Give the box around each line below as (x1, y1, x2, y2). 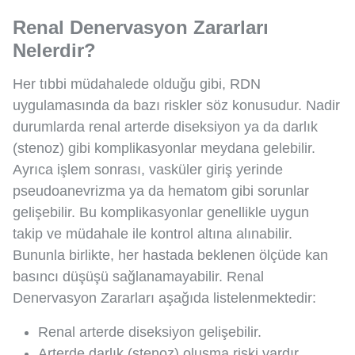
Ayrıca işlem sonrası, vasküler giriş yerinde (13, 162, 283, 178)
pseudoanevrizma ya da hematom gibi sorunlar (13, 183, 309, 200)
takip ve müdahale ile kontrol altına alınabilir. (13, 226, 292, 242)
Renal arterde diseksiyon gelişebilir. (38, 324, 261, 341)
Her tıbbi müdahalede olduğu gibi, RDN (13, 76, 261, 93)
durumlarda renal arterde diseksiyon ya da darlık (13, 119, 318, 136)
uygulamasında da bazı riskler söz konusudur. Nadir (13, 97, 340, 114)
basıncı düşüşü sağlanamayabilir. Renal (13, 269, 264, 285)
